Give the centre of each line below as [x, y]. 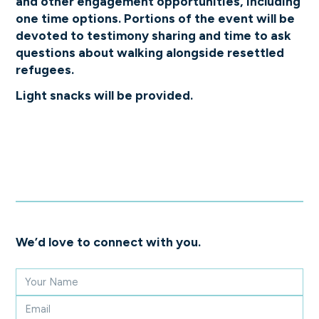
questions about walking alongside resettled [150, 52]
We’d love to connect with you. [109, 241]
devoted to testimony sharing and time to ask [154, 35]
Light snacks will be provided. [105, 95]
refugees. [45, 69]
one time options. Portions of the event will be [156, 18]
